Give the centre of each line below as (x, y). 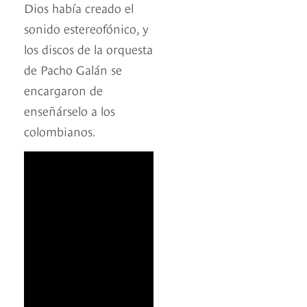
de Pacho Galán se (73, 69)
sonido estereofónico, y (86, 27)
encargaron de (63, 89)
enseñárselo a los (70, 110)
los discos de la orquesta (88, 48)
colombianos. (60, 130)
